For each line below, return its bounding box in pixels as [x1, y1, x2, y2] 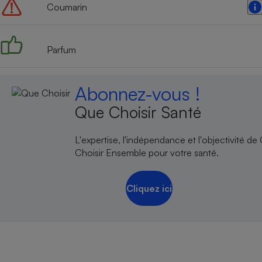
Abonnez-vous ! [75, 82, 201, 105]
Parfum [47, 44, 76, 56]
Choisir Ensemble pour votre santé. [75, 146, 219, 158]
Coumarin [47, 1, 87, 13]
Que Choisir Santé [75, 102, 202, 122]
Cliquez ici [126, 182, 172, 195]
